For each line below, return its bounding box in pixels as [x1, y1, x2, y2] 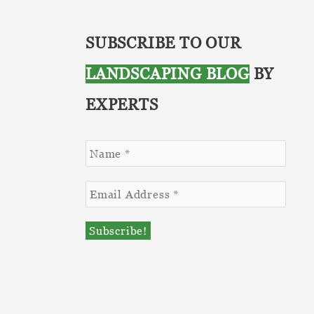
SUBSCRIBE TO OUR [86, 33, 241, 53]
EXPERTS [86, 95, 158, 114]
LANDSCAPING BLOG [86, 64, 250, 83]
